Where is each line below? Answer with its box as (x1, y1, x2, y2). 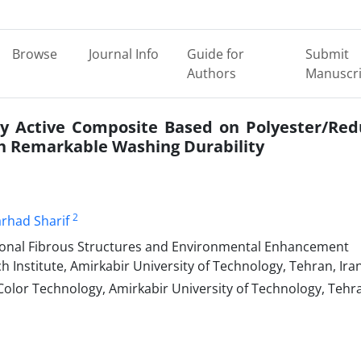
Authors (187, 64, 237, 82)
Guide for (187, 45, 245, 63)
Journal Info (88, 45, 159, 63)
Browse (11, 45, 57, 63)
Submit (305, 45, 349, 63)
